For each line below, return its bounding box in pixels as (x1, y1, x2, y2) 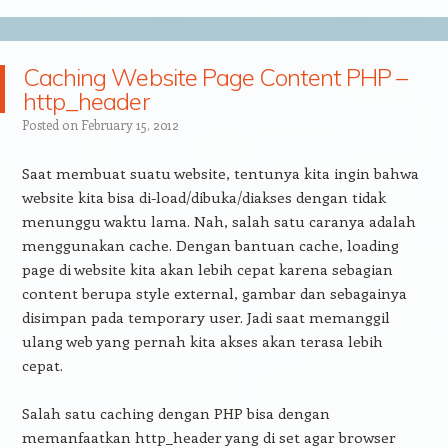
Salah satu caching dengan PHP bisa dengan (21, 402, 330, 423)
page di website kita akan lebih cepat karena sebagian (21, 258, 393, 279)
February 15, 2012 (80, 115, 179, 133)
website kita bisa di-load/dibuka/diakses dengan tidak (21, 186, 386, 207)
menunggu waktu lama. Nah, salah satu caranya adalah (21, 210, 416, 231)
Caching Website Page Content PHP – (23, 61, 408, 92)
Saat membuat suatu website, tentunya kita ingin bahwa (21, 162, 419, 183)
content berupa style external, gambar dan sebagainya (21, 282, 407, 303)
